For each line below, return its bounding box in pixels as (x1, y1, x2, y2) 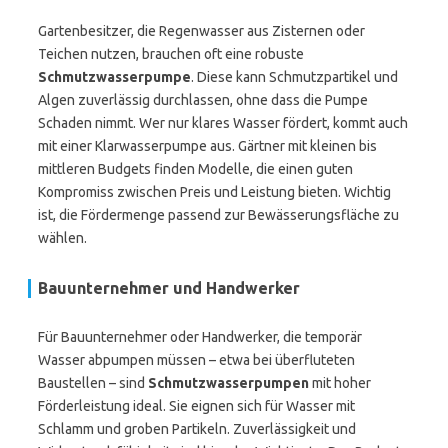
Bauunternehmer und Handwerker (38, 279, 300, 297)
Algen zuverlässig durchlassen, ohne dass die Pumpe (38, 92, 368, 108)
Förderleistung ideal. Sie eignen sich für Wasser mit (38, 398, 355, 414)
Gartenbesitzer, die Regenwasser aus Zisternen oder (38, 23, 365, 39)
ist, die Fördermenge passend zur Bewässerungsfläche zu (38, 207, 399, 223)
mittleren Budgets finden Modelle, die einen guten (38, 161, 353, 177)
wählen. (38, 230, 87, 246)
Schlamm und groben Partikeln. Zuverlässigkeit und (38, 421, 356, 437)
